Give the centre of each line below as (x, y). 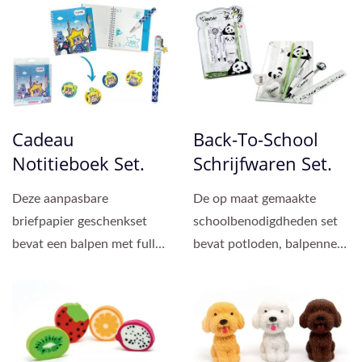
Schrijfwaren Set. (263, 163)
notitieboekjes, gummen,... (267, 266)
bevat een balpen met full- (86, 244)
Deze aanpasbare (60, 198)
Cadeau (43, 139)
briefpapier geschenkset (80, 221)
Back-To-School (256, 139)
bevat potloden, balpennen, (270, 244)
